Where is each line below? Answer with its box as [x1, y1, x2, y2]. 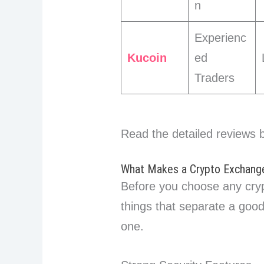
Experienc [194, 31, 247, 45]
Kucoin [127, 51, 167, 65]
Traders [194, 71, 235, 85]
